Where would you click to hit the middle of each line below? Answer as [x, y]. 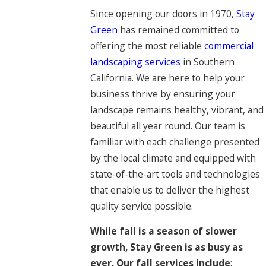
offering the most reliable [147, 45]
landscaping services [135, 61]
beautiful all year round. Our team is [167, 126]
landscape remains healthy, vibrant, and [177, 110]
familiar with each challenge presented [175, 142]
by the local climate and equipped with [173, 158]
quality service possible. [141, 206]
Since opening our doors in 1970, [163, 13]
